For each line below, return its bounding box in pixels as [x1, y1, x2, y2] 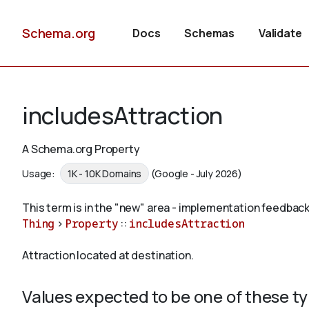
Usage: [22, 167, 57, 181]
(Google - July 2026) [151, 167, 242, 181]
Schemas [184, 26, 235, 41]
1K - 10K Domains [67, 167, 142, 181]
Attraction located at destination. [22, 248, 194, 263]
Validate [258, 26, 302, 41]
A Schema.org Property [22, 141, 140, 157]
